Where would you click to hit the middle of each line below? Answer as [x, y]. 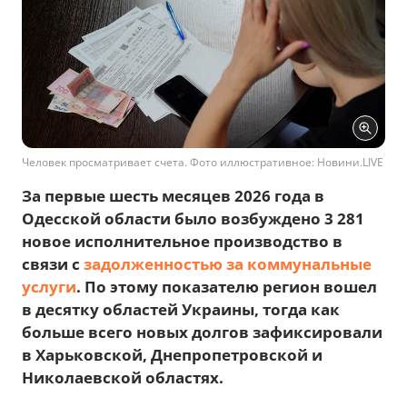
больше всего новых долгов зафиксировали [202, 332]
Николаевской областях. [123, 377]
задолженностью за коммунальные [228, 264]
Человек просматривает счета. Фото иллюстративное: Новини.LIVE [203, 162]
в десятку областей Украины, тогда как [181, 309]
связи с [53, 264]
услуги [49, 287]
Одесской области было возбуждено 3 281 [193, 218]
